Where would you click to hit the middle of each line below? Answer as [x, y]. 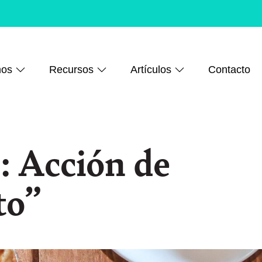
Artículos [153, 70]
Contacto [230, 70]
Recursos [73, 70]
